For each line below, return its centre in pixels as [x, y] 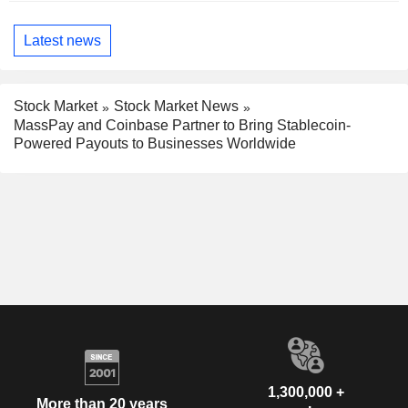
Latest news [62, 40]
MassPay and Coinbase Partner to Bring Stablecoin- [182, 126]
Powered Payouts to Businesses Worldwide [155, 144]
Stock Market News [176, 107]
